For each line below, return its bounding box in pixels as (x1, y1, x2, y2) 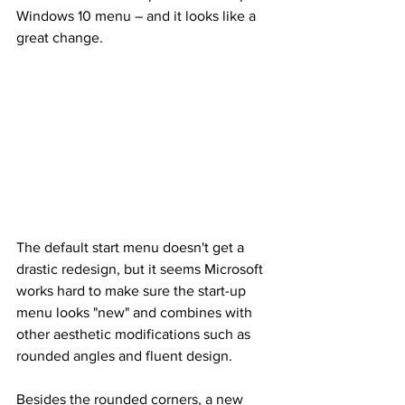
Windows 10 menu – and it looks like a (16, 7, 259, 24)
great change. (16, 29, 103, 45)
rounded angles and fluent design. (16, 348, 232, 364)
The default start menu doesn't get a (16, 240, 248, 256)
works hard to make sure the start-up (16, 283, 250, 299)
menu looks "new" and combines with (16, 305, 256, 321)
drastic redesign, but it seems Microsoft (16, 261, 267, 278)
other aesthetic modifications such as (16, 326, 254, 343)
